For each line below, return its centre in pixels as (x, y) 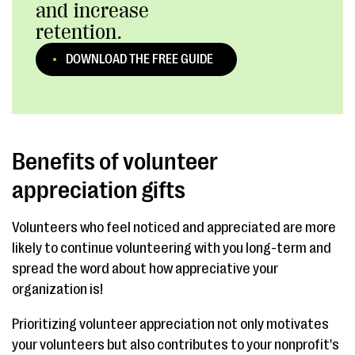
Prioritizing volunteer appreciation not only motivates (170, 324)
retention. (79, 32)
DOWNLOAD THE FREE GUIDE (139, 59)
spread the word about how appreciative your (145, 269)
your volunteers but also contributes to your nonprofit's (176, 345)
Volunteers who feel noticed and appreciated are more (174, 227)
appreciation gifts (99, 190)
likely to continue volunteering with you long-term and (172, 248)
